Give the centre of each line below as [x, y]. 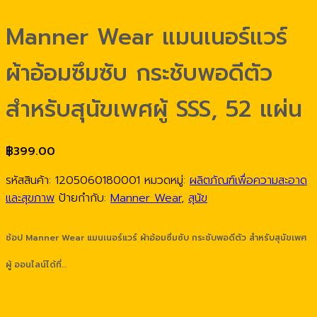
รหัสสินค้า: [30, 180]
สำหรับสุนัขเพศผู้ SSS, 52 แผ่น [154, 110]
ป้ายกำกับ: [85, 198]
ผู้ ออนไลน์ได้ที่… [36, 264]
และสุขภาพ [30, 198]
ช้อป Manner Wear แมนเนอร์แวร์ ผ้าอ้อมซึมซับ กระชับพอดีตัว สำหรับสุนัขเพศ [156, 237]
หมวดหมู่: [167, 180]
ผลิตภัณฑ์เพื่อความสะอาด [248, 180]
